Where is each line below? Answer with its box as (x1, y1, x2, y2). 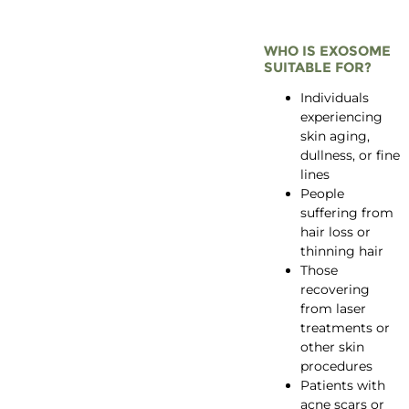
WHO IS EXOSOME (263, 41, 391, 59)
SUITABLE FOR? (263, 58, 372, 76)
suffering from (299, 204, 393, 221)
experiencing (299, 108, 383, 125)
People (299, 184, 344, 202)
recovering (299, 280, 370, 298)
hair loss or (299, 223, 371, 240)
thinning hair (299, 242, 383, 259)
